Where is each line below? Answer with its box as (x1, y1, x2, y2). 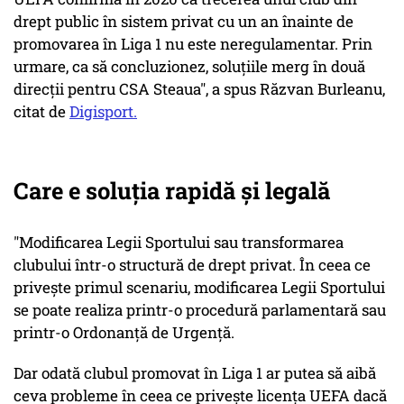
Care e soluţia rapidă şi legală (14, 175, 335, 207)
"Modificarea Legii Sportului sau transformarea (14, 232, 344, 253)
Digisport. (69, 101, 137, 123)
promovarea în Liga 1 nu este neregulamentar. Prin (14, 33, 372, 55)
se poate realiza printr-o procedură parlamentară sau (14, 299, 386, 321)
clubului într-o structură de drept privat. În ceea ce (14, 254, 371, 276)
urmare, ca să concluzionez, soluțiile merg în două (14, 56, 365, 78)
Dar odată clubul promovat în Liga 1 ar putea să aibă (14, 363, 376, 384)
